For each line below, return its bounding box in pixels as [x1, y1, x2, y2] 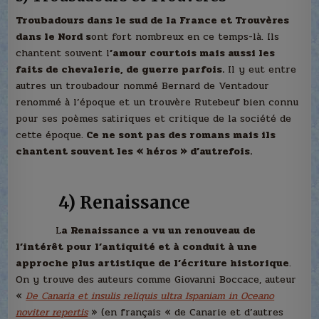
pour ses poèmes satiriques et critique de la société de [16, 110, 292, 126]
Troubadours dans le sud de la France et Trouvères [16, 12, 290, 28]
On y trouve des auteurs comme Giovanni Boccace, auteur [16, 271, 297, 287]
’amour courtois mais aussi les [110, 45, 276, 61]
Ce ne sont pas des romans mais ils [83, 127, 276, 142]
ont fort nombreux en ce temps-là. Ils [91, 28, 280, 44]
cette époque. [16, 127, 84, 142]
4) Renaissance [16, 192, 191, 214]
